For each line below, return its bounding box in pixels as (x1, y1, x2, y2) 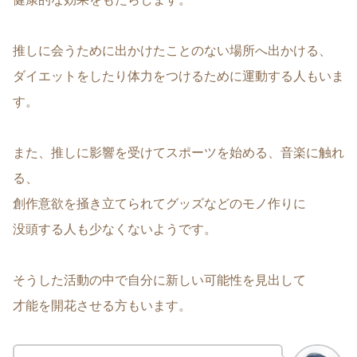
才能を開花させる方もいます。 (13, 298, 191, 312)
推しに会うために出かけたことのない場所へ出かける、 (13, 43, 331, 57)
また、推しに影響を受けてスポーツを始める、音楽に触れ (13, 145, 344, 159)
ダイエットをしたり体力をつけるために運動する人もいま (13, 69, 344, 83)
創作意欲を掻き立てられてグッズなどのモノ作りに (13, 196, 306, 210)
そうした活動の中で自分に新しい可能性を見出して (13, 273, 306, 287)
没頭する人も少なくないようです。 (13, 222, 217, 236)
